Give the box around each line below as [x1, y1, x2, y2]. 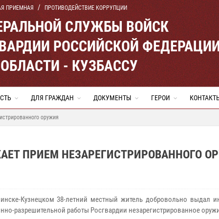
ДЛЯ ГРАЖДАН [31, 94, 74, 102]
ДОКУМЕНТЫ [93, 94, 131, 102]
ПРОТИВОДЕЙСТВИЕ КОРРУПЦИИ [44, 4, 127, 11]
